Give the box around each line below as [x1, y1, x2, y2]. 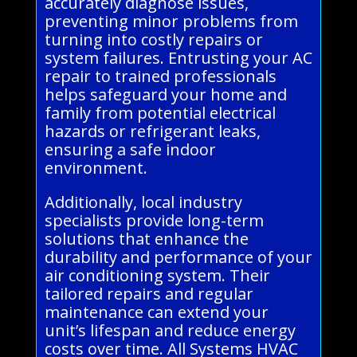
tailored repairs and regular [44, 282, 253, 304]
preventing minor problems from [44, 10, 298, 32]
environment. [44, 156, 147, 178]
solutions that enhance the [44, 227, 249, 249]
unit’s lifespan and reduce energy [44, 319, 296, 341]
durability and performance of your [44, 245, 312, 268]
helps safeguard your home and [44, 83, 287, 105]
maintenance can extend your [44, 300, 269, 323]
